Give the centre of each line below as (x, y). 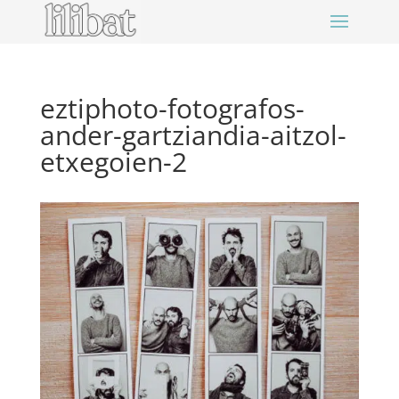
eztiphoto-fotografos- (172, 109)
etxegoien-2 (113, 162)
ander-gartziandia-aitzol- (193, 135)
